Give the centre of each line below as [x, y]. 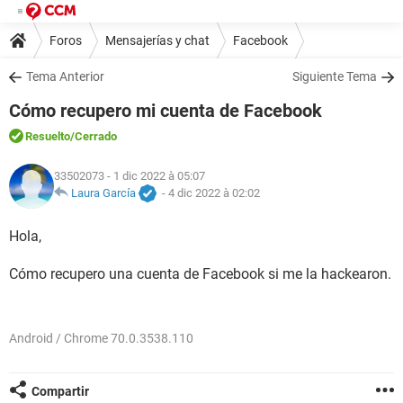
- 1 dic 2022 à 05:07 [155, 176]
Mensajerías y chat [157, 40]
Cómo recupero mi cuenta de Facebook [166, 111]
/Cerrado [94, 136]
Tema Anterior [65, 76]
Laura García [103, 193]
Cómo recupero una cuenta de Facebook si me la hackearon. [200, 274]
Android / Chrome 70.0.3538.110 [101, 338]
